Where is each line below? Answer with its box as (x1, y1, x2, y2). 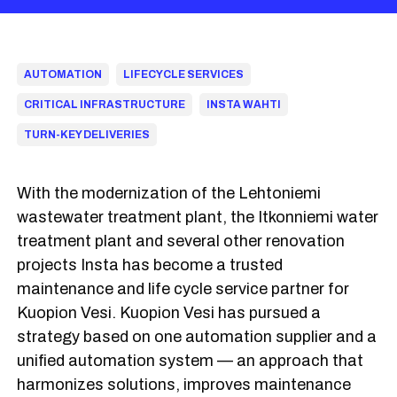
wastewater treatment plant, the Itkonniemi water (17, 208, 379, 226)
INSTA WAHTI (206, 98, 282, 111)
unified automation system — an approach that (17, 352, 364, 370)
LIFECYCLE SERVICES (123, 68, 245, 81)
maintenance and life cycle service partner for (17, 280, 350, 298)
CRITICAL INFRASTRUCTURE (24, 98, 186, 111)
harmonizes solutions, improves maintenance (17, 376, 352, 393)
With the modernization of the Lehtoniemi (17, 184, 322, 202)
